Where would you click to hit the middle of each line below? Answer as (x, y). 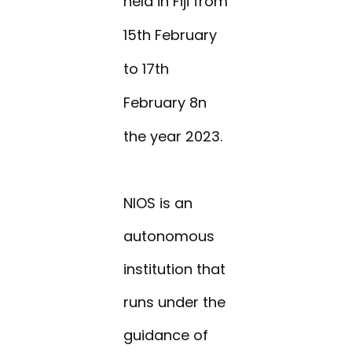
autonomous (169, 236)
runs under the (175, 302)
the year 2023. (173, 137)
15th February (170, 35)
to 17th (147, 69)
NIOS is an (158, 203)
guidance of (166, 335)
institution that (175, 269)
